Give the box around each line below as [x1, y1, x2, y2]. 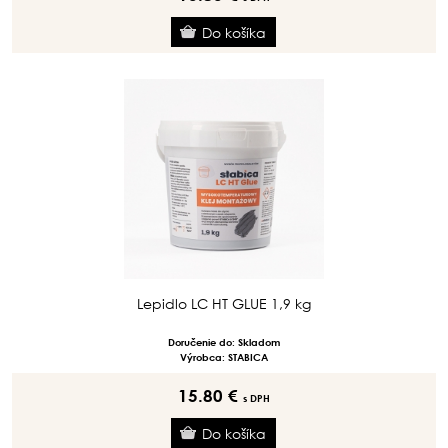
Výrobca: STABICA [180, 350, 268, 364]
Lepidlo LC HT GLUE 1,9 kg [137, 294, 311, 313]
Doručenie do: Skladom [168, 335, 280, 349]
